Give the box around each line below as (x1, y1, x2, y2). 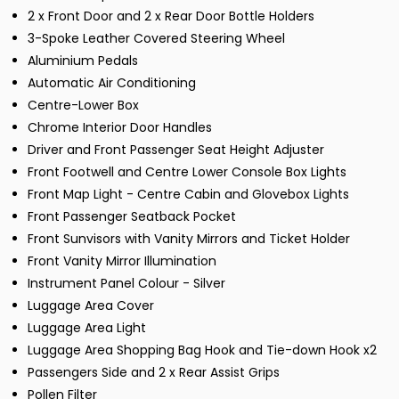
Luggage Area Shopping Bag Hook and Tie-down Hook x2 (28, 341, 377, 360)
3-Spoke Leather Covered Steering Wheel (28, 29, 285, 48)
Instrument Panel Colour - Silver (28, 274, 225, 293)
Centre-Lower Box (28, 96, 139, 115)
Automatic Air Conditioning (28, 74, 196, 93)
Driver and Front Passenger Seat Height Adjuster (28, 141, 324, 159)
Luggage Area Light (28, 319, 146, 338)
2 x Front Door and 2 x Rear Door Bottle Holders (28, 7, 314, 26)
